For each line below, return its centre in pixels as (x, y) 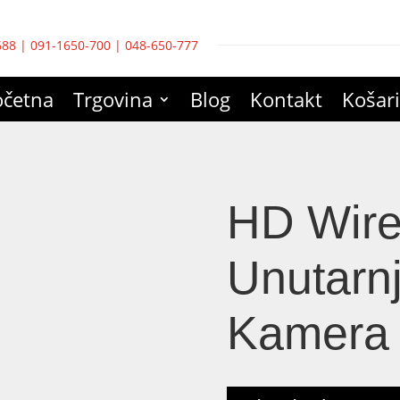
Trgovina (113, 99)
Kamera (308, 333)
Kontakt (286, 99)
